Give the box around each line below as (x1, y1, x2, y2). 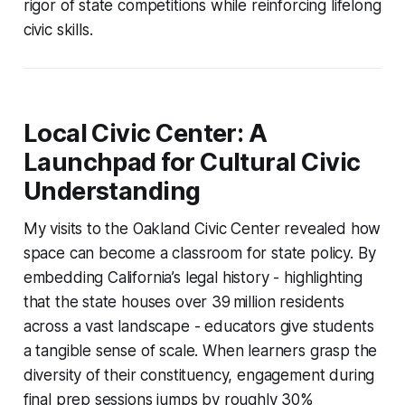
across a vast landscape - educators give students (23, 316, 374, 335)
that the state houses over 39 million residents (23, 292, 344, 311)
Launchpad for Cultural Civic (23, 146, 361, 177)
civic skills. (23, 20, 93, 39)
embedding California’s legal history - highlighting (23, 268, 363, 287)
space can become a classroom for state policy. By (23, 243, 376, 262)
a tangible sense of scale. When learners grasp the (23, 341, 378, 360)
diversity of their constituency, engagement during (23, 365, 375, 384)
